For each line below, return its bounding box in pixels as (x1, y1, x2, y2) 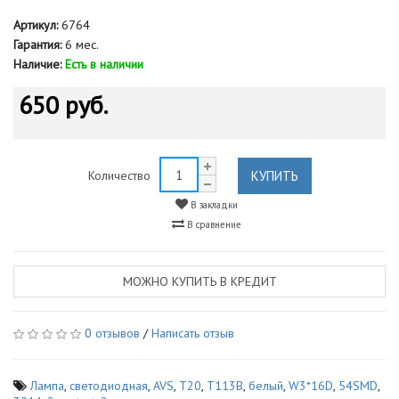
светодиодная (69, 378, 148, 394)
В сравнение (183, 218, 241, 231)
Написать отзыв (151, 325, 234, 341)
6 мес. (61, 37, 99, 53)
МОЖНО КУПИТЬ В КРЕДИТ (122, 273, 277, 289)
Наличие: (13, 56, 61, 72)
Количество (87, 167, 151, 183)
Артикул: (13, 17, 58, 33)
